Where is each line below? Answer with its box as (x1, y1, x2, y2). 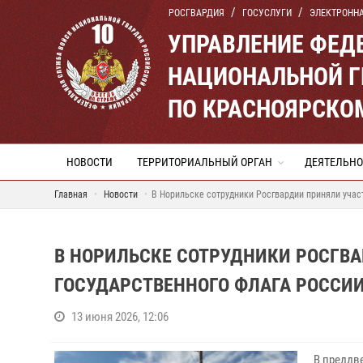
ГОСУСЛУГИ (242, 7, 292, 19)
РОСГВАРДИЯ (169, 7, 224, 19)
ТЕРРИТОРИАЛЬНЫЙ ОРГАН (137, 156, 272, 169)
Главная (54, 189, 88, 200)
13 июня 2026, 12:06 (71, 310, 169, 324)
